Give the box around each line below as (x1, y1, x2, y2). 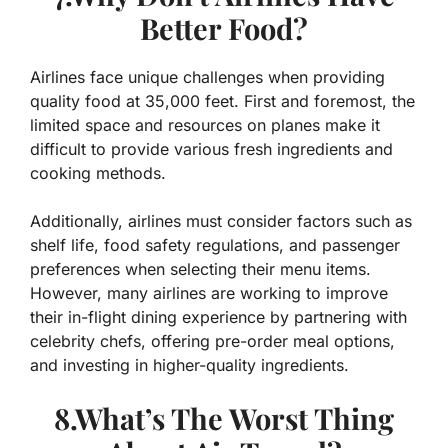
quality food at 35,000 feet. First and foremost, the (30, 91, 415, 112)
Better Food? (140, 9, 308, 48)
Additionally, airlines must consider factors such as (30, 211, 412, 232)
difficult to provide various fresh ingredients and (30, 139, 393, 160)
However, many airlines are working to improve (30, 283, 388, 304)
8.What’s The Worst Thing (54, 399, 394, 438)
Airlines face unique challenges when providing (30, 67, 385, 88)
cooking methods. (30, 163, 166, 184)
